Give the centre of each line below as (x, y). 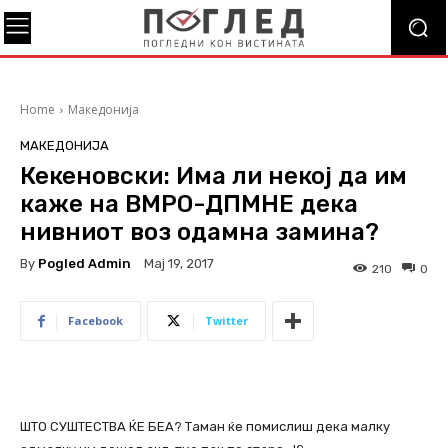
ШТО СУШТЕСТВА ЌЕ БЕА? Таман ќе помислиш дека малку (205, 427)
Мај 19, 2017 (179, 264)
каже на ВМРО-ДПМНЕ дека (189, 204)
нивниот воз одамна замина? (199, 232)
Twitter (226, 321)
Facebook (95, 321)
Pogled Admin (84, 263)
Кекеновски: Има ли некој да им (213, 176)
